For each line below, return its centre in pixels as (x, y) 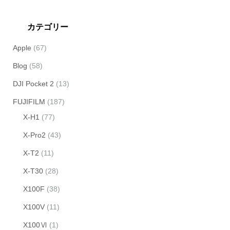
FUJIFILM (29, 102)
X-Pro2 (34, 135)
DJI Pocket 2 (33, 84)
